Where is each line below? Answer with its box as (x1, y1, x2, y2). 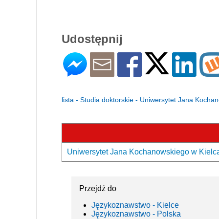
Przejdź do (79, 184, 116, 193)
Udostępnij (62, 32, 123, 45)
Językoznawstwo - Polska (91, 209, 181, 218)
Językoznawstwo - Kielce (91, 200, 179, 209)
